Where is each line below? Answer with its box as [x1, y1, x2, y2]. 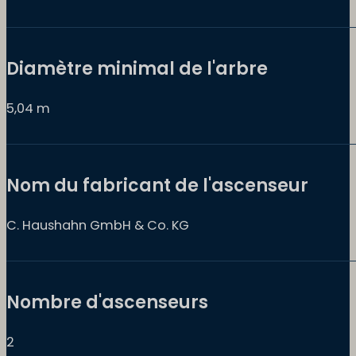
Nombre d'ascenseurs [6, 290, 208, 315]
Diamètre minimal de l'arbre [6, 56, 268, 81]
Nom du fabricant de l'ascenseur [6, 173, 308, 199]
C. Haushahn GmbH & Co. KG [6, 216, 189, 235]
